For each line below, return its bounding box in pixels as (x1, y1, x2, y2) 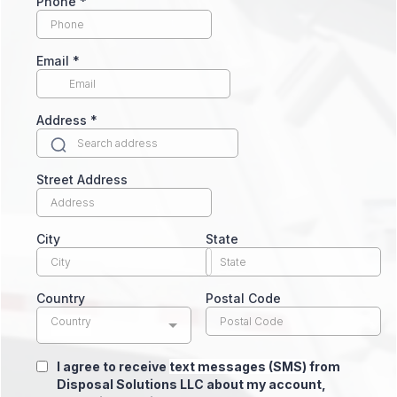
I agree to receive (57, 358, 169, 374)
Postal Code (206, 290, 281, 306)
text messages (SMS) (169, 358, 307, 374)
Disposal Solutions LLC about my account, (57, 376, 326, 392)
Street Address (36, 171, 128, 187)
